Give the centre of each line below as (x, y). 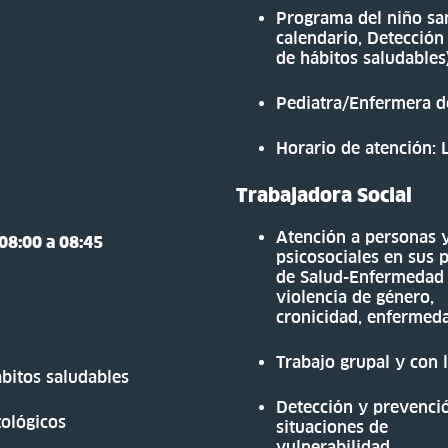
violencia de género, (355, 296)
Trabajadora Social (324, 194)
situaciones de (332, 426)
